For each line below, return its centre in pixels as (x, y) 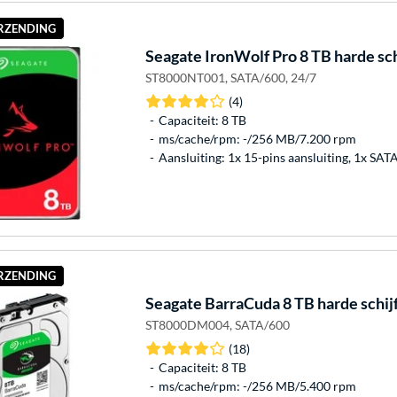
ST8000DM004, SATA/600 (217, 324)
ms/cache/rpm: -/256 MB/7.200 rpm (257, 138)
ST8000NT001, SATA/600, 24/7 (230, 77)
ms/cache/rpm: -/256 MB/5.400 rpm (257, 385)
